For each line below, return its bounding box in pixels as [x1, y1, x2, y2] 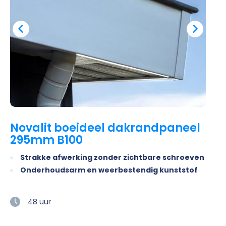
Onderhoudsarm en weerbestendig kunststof [20, 164, 198, 175]
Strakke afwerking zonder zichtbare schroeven [20, 152, 204, 162]
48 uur [28, 196, 51, 207]
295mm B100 [10, 132, 83, 148]
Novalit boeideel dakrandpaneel [10, 120, 200, 136]
